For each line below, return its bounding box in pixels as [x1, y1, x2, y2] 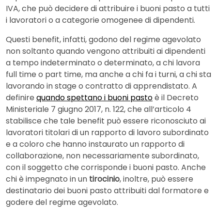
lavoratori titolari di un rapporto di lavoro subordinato [6, 126, 209, 138]
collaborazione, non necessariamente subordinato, [6, 150, 199, 161]
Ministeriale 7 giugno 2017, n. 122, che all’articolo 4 [6, 103, 191, 115]
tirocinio [89, 173, 120, 185]
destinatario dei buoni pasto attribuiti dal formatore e [6, 185, 209, 196]
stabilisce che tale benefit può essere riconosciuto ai [6, 115, 206, 126]
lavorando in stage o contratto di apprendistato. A [6, 80, 197, 92]
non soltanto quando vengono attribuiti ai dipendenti [6, 45, 205, 57]
